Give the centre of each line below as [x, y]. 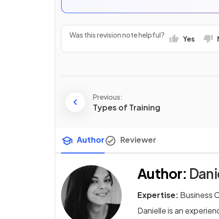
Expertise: [158, 195]
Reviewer [138, 140]
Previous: [108, 97]
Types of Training [127, 107]
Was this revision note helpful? [117, 34]
